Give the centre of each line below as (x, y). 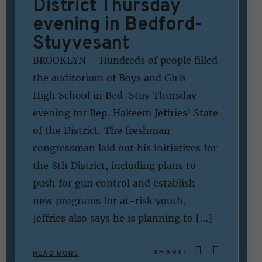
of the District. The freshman (101, 130)
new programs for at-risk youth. (112, 200)
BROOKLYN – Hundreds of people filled (125, 60)
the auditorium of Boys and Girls (109, 77)
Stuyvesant (81, 42)
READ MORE (56, 253)
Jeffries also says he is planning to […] (123, 218)
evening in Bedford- (117, 23)
